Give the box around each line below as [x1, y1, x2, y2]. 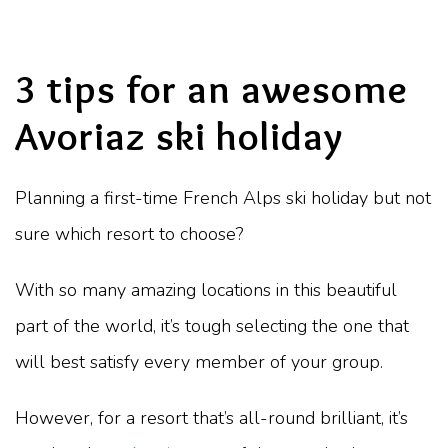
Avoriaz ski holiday [15, 111, 343, 160]
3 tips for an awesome [15, 64, 408, 113]
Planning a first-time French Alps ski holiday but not [15, 185, 431, 210]
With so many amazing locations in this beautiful [15, 277, 397, 302]
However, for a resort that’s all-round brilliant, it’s [15, 405, 408, 430]
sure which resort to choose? [15, 221, 243, 246]
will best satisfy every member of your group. [15, 349, 383, 374]
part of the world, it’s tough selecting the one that [15, 313, 409, 338]
